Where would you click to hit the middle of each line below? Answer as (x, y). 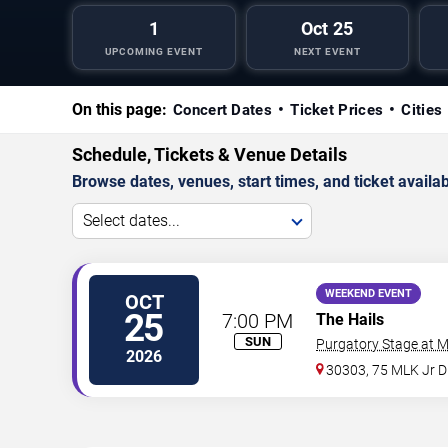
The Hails (350, 319)
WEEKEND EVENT (368, 293)
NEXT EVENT (327, 51)
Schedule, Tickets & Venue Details (209, 154)
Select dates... (131, 220)
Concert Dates (222, 109)
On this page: (119, 109)
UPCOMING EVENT (153, 51)
